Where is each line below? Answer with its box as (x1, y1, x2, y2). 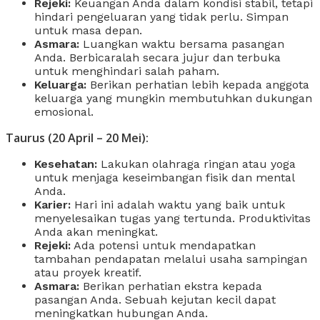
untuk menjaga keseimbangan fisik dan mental (34, 170, 294, 184)
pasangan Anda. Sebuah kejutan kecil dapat (34, 292, 276, 306)
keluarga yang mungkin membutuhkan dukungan (34, 91, 312, 105)
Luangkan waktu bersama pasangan (79, 36, 284, 51)
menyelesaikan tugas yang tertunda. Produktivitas (34, 211, 311, 225)
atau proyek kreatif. (34, 265, 141, 279)
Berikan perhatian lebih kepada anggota (86, 77, 309, 91)
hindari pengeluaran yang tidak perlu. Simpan (34, 9, 289, 24)
